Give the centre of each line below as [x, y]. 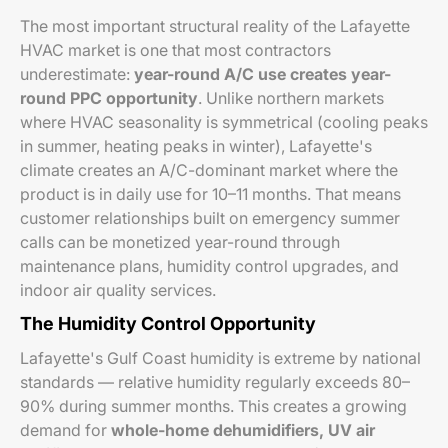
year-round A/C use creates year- [262, 74]
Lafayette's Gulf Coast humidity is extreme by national [220, 358]
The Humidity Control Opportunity [168, 323]
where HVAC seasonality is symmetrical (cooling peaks [224, 122]
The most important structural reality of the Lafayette [215, 26]
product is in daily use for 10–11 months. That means [210, 194]
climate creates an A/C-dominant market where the [209, 170]
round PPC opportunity [109, 98]
